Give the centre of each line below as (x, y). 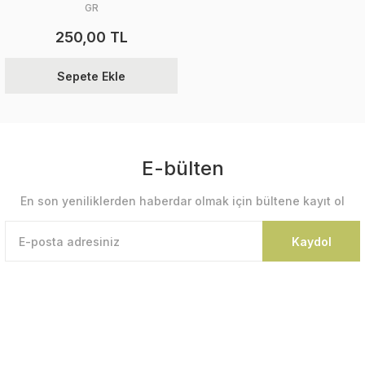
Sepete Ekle (91, 76)
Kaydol (311, 241)
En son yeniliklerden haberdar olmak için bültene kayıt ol (182, 201)
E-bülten (182, 168)
